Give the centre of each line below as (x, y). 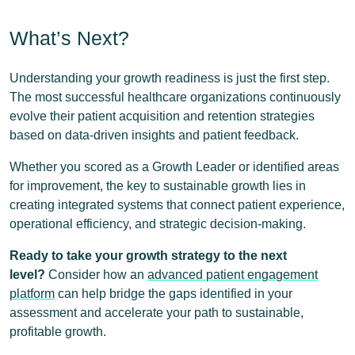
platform (32, 294)
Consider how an (96, 275)
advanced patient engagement (233, 275)
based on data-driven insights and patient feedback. (154, 135)
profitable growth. (58, 332)
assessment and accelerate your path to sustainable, (157, 313)
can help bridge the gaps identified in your (174, 294)
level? (27, 275)
